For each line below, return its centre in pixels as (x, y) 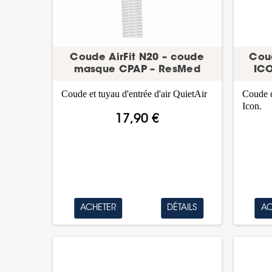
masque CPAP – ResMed (137, 70)
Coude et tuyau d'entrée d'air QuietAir (134, 93)
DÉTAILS (182, 208)
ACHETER (98, 208)
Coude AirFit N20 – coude (137, 57)
